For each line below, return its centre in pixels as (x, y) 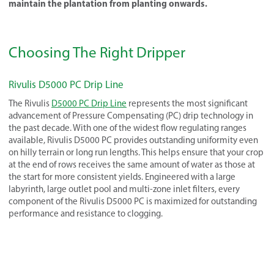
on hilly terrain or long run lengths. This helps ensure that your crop (136, 152)
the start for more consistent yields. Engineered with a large (122, 176)
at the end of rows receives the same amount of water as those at (132, 164)
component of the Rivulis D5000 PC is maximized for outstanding (133, 201)
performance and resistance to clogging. (86, 213)
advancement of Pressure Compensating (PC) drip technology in (131, 115)
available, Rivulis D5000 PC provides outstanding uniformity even (133, 140)
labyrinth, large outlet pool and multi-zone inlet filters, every (124, 189)
